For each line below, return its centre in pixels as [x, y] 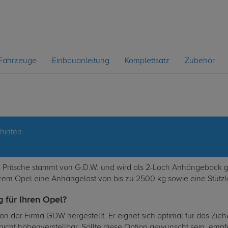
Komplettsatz [147, 61]
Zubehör [200, 61]
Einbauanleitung [81, 61]
